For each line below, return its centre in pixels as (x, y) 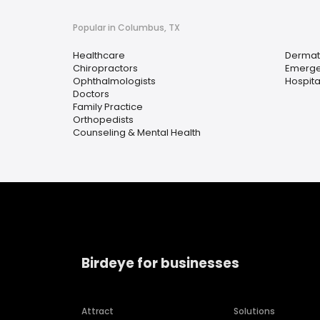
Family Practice (108, 107)
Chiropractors (105, 68)
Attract (97, 311)
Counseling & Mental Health (137, 132)
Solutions (255, 311)
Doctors (91, 94)
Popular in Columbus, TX (126, 27)
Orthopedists (103, 120)
